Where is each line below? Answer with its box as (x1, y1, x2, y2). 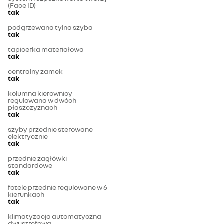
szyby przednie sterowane (8, 125, 93, 134)
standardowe (8, 161, 52, 170)
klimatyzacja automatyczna (8, 212, 101, 221)
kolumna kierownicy (8, 89, 72, 98)
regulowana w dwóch (8, 96, 76, 105)
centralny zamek (8, 67, 63, 76)
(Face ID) (8, 1, 36, 10)
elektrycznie (8, 132, 48, 141)
